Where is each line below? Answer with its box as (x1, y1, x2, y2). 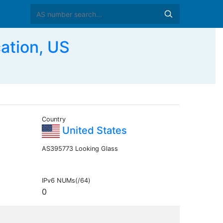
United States (59, 124, 127, 137)
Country (41, 115, 66, 123)
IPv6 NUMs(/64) (41, 177, 91, 185)
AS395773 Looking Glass (41, 145, 118, 153)
